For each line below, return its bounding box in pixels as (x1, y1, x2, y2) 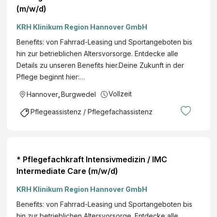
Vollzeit (108, 90, 132, 98)
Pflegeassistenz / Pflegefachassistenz (31, 108, 153, 116)
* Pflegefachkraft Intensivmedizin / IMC (16, 154, 167, 164)
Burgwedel (61, 90, 96, 99)
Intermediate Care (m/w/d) (16, 166, 118, 176)
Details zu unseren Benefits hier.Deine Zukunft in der (16, 61, 184, 70)
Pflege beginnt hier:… (16, 73, 85, 81)
